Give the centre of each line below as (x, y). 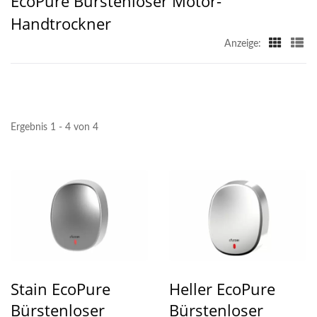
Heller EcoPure (222, 289)
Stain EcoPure (60, 289)
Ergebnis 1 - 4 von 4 (54, 127)
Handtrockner (61, 23)
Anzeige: (243, 44)
